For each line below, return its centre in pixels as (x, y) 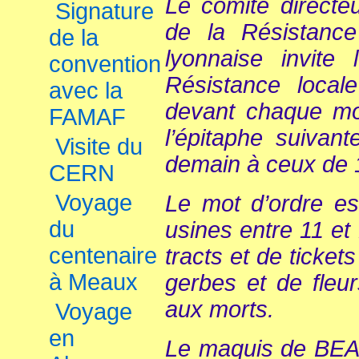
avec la (86, 91)
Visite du (99, 147)
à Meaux (93, 282)
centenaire (103, 256)
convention (105, 64)
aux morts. (220, 309)
